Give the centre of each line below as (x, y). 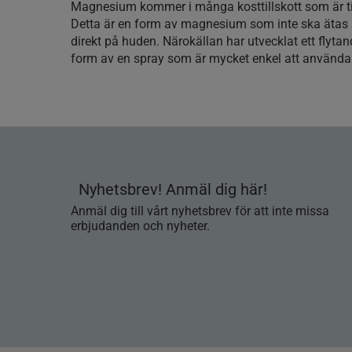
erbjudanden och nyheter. (140, 226)
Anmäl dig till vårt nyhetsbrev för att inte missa (200, 211)
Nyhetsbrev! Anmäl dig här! (173, 189)
